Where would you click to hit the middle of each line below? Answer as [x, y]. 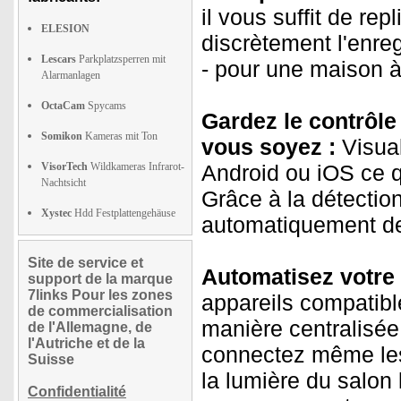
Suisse [51, 359]
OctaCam [63, 106]
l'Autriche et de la [86, 343]
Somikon [62, 136]
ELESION [65, 29]
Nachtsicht [64, 183]
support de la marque [100, 279]
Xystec [56, 213]
